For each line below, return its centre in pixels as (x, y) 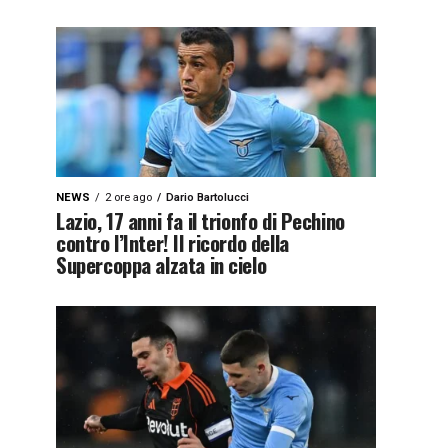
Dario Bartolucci (207, 197)
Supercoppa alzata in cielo (161, 264)
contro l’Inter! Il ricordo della (172, 242)
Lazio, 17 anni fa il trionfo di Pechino (200, 220)
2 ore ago (128, 197)
